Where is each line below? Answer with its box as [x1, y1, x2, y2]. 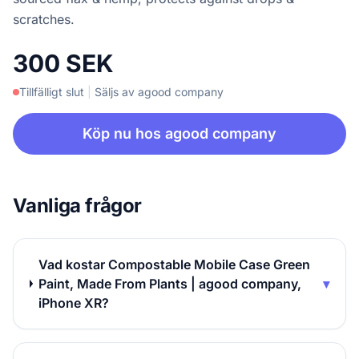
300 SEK [13, 49, 114, 78]
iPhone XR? [38, 295, 110, 311]
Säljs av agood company [95, 85, 224, 99]
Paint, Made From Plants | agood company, [38, 276, 302, 292]
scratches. [13, 11, 75, 27]
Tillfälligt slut [19, 85, 84, 99]
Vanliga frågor [13, 194, 142, 217]
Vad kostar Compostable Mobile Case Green [38, 256, 311, 272]
